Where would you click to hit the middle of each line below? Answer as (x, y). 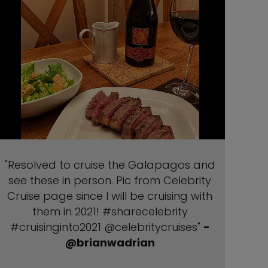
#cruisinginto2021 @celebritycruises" (106, 227)
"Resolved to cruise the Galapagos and (110, 165)
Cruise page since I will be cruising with (110, 196)
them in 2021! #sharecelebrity (110, 211)
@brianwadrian (110, 243)
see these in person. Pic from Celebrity (110, 180)
